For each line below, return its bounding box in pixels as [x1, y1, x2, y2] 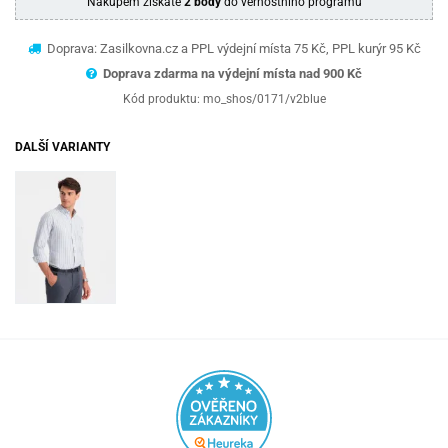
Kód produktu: [122, 91, 203, 106]
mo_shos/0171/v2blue [202, 91, 326, 106]
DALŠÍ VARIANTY [15, 139, 110, 154]
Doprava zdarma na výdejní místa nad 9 [103, 65, 330, 81]
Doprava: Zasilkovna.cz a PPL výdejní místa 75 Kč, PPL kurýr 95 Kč [43, 40, 421, 56]
